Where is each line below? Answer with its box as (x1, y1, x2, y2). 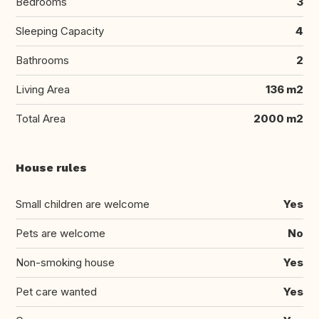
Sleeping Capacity (16, 24, 104, 38)
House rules (16, 161, 87, 175)
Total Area (16, 112, 66, 126)
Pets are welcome (16, 226, 105, 241)
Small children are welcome (16, 197, 150, 211)
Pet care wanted (16, 285, 97, 299)
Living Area (16, 83, 70, 97)
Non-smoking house (16, 256, 115, 270)
